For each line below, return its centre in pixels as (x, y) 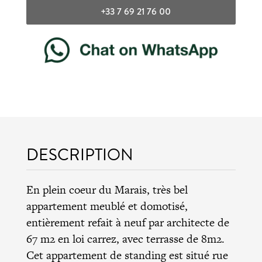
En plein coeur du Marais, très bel (107, 189)
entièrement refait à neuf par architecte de (127, 222)
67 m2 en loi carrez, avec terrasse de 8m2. (125, 239)
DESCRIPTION (80, 154)
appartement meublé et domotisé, (107, 206)
